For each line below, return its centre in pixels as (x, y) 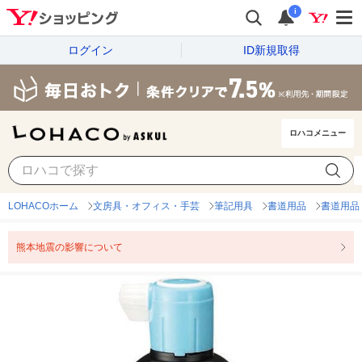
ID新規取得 (271, 50)
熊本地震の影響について (69, 248)
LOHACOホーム (43, 206)
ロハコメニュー (318, 133)
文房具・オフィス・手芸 (146, 206)
